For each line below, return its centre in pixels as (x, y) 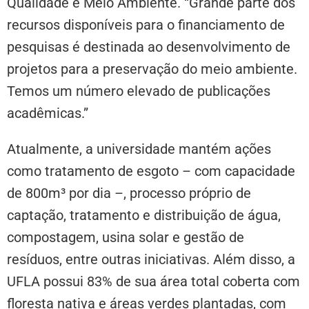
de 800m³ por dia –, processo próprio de (129, 193)
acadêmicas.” (48, 113)
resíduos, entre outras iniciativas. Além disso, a (151, 260)
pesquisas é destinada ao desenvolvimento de (149, 47)
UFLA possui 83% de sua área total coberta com (153, 282)
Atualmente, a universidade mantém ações (139, 149)
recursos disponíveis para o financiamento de (146, 25)
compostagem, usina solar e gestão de (126, 238)
